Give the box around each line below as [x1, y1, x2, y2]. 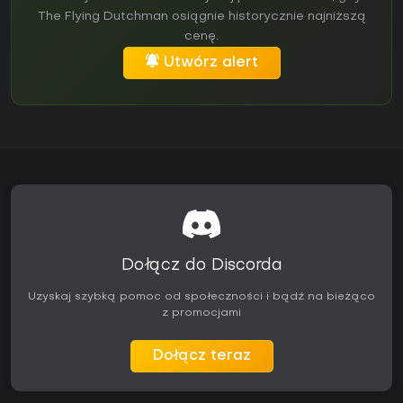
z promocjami [162, 308, 241, 319]
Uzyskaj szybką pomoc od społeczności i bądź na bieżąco [28, 291, 375, 303]
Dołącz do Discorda [121, 258, 282, 274]
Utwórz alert [163, 56, 258, 71]
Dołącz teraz [152, 349, 251, 364]
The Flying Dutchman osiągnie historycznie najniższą [37, 11, 366, 23]
